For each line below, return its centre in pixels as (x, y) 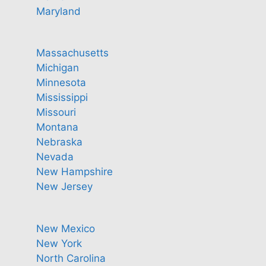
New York (59, 243)
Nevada (55, 157)
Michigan (58, 68)
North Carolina (71, 258)
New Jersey (64, 186)
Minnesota (61, 83)
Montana (57, 127)
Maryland (58, 11)
